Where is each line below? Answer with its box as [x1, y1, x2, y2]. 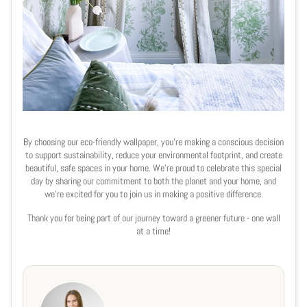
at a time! [136, 224, 171, 237]
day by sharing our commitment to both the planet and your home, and [31, 174, 276, 187]
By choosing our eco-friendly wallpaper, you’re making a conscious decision [23, 135, 284, 148]
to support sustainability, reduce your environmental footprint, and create [25, 148, 282, 161]
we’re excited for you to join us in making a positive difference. [44, 187, 263, 200]
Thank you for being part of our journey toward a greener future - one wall [27, 211, 280, 224]
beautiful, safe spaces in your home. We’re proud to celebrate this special [25, 161, 282, 174]
